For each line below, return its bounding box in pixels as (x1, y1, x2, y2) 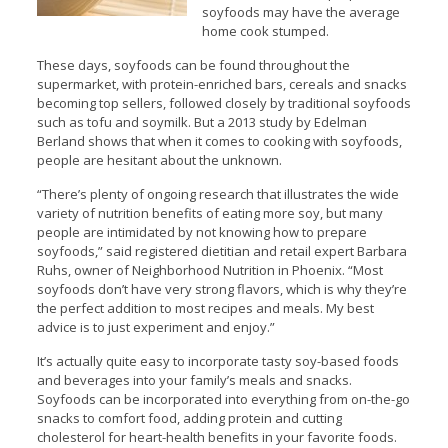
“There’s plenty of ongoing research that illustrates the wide (36, 185, 399, 203)
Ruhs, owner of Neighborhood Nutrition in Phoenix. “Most (36, 261, 383, 279)
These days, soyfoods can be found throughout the (36, 56, 350, 74)
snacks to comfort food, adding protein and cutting (36, 409, 342, 427)
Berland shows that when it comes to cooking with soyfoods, (36, 132, 402, 150)
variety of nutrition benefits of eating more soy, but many (36, 204, 383, 222)
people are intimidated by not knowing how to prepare (36, 223, 367, 241)
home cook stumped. (201, 22, 329, 40)
